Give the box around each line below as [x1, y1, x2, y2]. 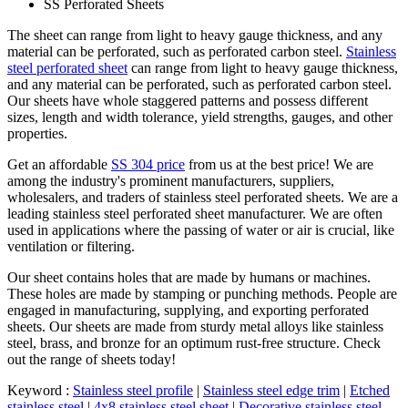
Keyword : [7, 382, 73, 398]
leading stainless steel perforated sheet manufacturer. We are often [7, 205, 382, 221]
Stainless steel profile [73, 382, 193, 398]
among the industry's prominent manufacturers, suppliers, [7, 172, 334, 189]
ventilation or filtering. [7, 238, 135, 254]
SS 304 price [111, 156, 185, 172]
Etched [350, 382, 390, 398]
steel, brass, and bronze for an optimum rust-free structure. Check [7, 334, 381, 351]
